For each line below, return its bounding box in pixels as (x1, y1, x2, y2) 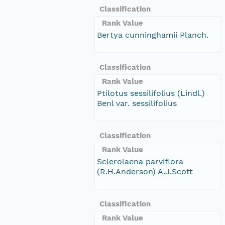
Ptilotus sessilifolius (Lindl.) (97, 88, 205, 98)
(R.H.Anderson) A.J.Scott (97, 166, 193, 176)
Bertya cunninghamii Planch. (97, 30, 208, 40)
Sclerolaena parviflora (97, 156, 183, 166)
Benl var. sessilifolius (97, 98, 177, 108)
